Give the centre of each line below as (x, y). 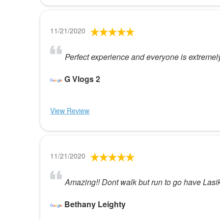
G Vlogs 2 (82, 79)
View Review (70, 111)
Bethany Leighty (95, 204)
